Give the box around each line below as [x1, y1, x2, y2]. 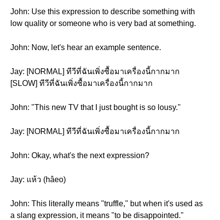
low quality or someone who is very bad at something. [10, 19, 196, 27]
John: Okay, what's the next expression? [10, 151, 149, 160]
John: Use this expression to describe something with [10, 7, 195, 16]
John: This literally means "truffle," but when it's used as [10, 199, 203, 208]
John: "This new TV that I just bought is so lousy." [10, 103, 181, 111]
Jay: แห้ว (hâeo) [10, 175, 66, 184]
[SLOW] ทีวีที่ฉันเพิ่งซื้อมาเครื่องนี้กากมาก [10, 79, 153, 87]
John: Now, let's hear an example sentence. [10, 43, 161, 52]
